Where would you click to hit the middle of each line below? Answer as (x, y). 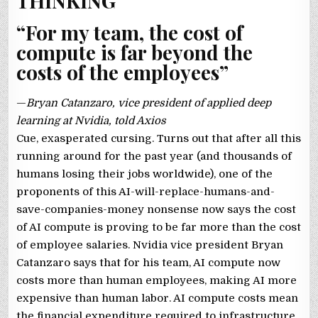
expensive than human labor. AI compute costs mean (158, 298)
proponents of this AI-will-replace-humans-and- (146, 191)
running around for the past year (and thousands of (154, 156)
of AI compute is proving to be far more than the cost (159, 227)
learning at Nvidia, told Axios (92, 120)
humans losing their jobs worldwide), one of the (145, 174)
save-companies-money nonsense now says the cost (157, 209)
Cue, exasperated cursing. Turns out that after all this (159, 138)
